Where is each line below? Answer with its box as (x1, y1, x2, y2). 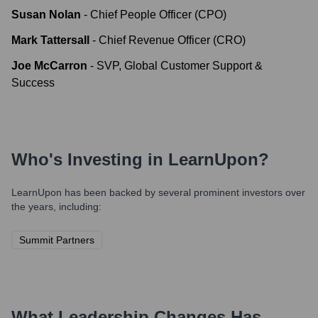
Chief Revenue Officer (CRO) (99, 34, 246, 46)
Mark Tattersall (11, 34, 89, 46)
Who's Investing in (11, 150, 168, 169)
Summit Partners (19, 234, 94, 246)
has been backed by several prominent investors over (62, 187, 305, 198)
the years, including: (11, 201, 102, 212)
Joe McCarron (11, 60, 87, 72)
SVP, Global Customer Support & (97, 60, 263, 72)
